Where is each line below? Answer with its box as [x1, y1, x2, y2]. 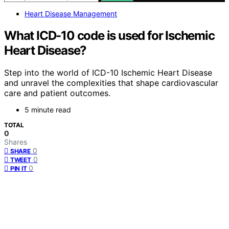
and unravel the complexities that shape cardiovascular [4, 78, 218, 88]
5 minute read [25, 105, 71, 114]
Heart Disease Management [25, 9, 117, 18]
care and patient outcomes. [4, 88, 110, 99]
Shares [4, 138, 27, 147]
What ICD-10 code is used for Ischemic [4, 28, 215, 43]
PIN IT [10, 165, 27, 173]
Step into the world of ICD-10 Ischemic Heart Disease [4, 67, 212, 78]
